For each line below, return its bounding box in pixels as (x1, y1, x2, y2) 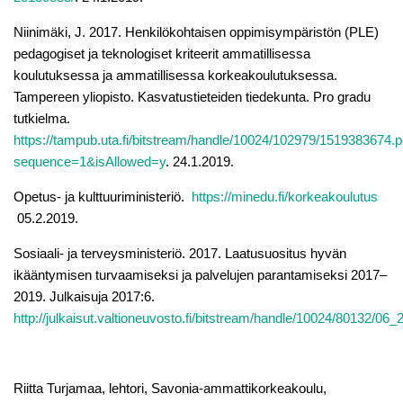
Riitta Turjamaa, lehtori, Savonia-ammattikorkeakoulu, (13, 380, 327, 396)
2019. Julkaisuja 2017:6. (13, 288, 155, 304)
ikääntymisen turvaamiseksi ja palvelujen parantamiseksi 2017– (13, 266, 387, 282)
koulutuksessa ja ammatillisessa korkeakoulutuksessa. (13, 67, 341, 83)
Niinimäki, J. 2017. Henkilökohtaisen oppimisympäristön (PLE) (13, 23, 379, 40)
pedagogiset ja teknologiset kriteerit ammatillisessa (13, 45, 310, 61)
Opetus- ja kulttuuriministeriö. (13, 188, 192, 204)
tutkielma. (13, 110, 70, 126)
